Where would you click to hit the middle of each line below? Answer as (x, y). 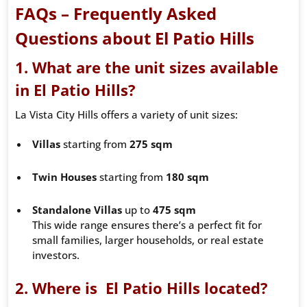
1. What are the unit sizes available (147, 67)
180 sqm (187, 177)
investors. (56, 255)
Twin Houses (64, 177)
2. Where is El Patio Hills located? (142, 288)
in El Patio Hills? (75, 90)
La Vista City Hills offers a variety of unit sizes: (126, 115)
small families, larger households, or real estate (148, 240)
